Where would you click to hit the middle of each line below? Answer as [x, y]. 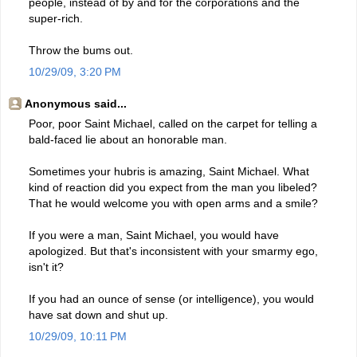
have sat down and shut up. [98, 314]
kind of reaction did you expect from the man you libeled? [173, 187]
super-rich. [56, 18]
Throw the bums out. [81, 50]
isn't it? [46, 267]
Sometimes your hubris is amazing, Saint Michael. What [169, 171]
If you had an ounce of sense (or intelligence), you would [171, 298]
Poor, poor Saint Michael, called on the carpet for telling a [173, 123]
